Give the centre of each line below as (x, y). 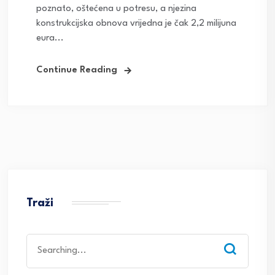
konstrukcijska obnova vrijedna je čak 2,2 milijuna (136, 24)
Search (40, 241)
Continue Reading (77, 71)
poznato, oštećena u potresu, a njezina (116, 9)
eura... (50, 39)
